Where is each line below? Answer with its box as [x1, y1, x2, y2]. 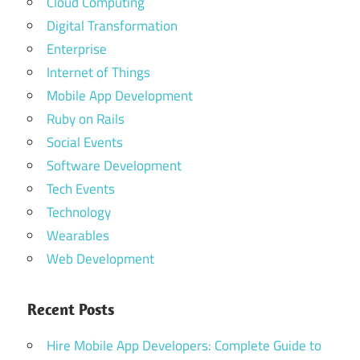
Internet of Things [47, 62, 150, 84]
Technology [47, 202, 111, 223]
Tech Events [47, 178, 115, 200]
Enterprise [47, 39, 107, 60]
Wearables [47, 225, 109, 247]
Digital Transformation [47, 15, 178, 37]
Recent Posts [27, 299, 114, 320]
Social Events [47, 132, 123, 153]
